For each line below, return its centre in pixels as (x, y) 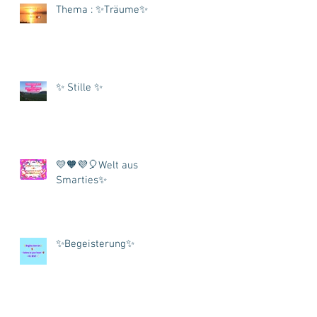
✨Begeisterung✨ (95, 244)
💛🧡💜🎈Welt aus (97, 165)
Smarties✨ (81, 180)
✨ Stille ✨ (79, 87)
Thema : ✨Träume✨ (102, 10)
